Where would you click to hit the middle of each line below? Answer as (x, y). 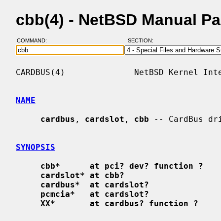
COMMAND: (35, 41)
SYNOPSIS (36, 147)
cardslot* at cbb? (82, 175)
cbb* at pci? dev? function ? (122, 166)
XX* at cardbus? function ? (119, 203)
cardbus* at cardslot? (95, 184)
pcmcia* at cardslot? (95, 194)
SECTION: (143, 41)
